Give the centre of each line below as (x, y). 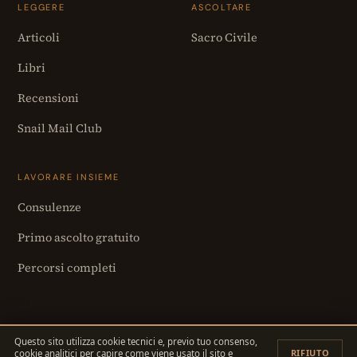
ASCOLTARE (222, 7)
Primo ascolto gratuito (79, 237)
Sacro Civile (224, 37)
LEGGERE (41, 7)
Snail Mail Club (60, 128)
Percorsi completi (67, 268)
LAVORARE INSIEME (69, 177)
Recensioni (49, 98)
